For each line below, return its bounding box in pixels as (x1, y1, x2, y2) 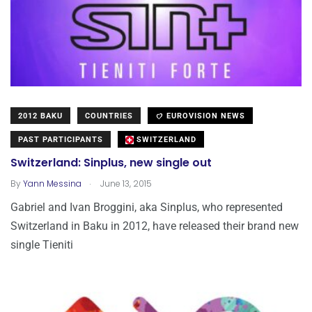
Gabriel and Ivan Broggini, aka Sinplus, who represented (10, 200, 283, 214)
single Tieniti (10, 237, 73, 251)
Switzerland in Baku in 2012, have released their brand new (10, 219, 299, 233)
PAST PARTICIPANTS (18, 134, 103, 144)
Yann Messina (23, 177, 81, 189)
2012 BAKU (18, 111, 63, 120)
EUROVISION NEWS (164, 111, 245, 120)
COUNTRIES (85, 111, 133, 120)
